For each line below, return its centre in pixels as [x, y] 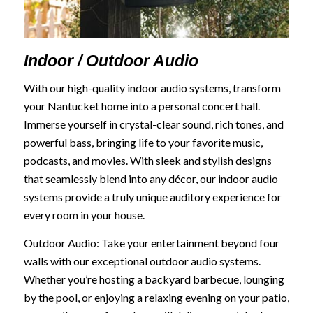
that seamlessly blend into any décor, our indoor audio [151, 179]
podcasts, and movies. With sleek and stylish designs [147, 161]
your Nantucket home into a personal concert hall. [141, 106]
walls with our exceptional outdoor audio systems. [142, 261]
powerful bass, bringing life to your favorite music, [143, 143]
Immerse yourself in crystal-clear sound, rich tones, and [153, 124]
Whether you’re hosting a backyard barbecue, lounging [154, 279]
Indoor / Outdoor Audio [111, 60]
